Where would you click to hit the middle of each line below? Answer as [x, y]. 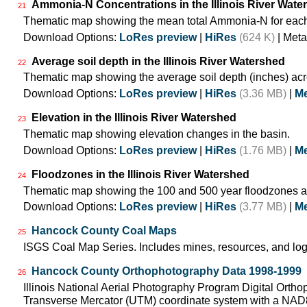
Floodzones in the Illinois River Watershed [140, 174]
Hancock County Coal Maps [104, 231]
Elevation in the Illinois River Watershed [134, 118]
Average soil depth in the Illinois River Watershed [158, 61]
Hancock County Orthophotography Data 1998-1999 [167, 271]
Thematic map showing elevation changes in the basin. [157, 134]
